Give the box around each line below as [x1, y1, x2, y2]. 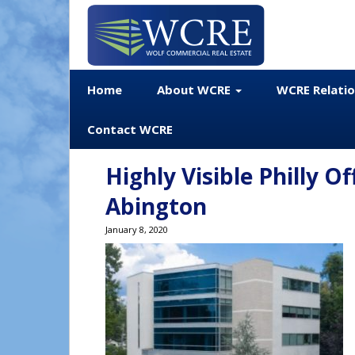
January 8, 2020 [105, 223, 168, 235]
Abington [105, 191, 207, 221]
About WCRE [157, 82, 234, 97]
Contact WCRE [87, 121, 173, 137]
